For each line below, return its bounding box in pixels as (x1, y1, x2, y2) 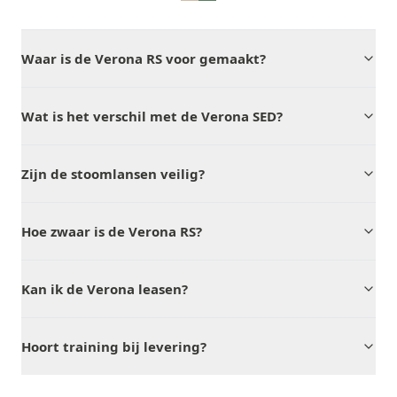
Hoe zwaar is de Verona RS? (21, 222, 202, 240)
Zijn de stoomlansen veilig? (21, 165, 205, 183)
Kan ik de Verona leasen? (21, 280, 188, 298)
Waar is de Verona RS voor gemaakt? (21, 50, 266, 67)
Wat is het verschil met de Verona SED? (21, 107, 283, 125)
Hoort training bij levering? (21, 338, 206, 355)
